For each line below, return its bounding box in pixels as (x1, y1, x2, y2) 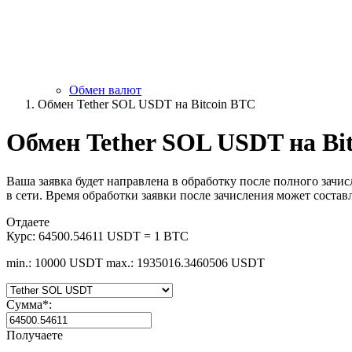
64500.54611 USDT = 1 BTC (38, 229, 189, 243)
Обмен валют (69, 83, 141, 97)
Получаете (6, 328, 63, 342)
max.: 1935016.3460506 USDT (106, 255, 265, 269)
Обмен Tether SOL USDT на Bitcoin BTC (38, 97, 255, 111)
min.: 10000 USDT (6, 255, 103, 269)
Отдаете (6, 214, 49, 229)
